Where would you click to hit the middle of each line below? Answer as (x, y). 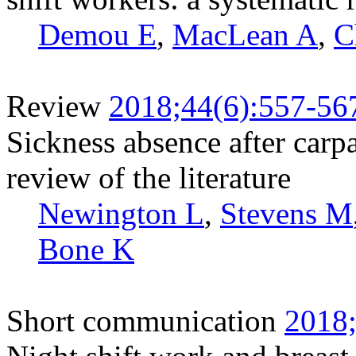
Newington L (121, 213)
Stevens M (286, 213)
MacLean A (245, 34)
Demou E (97, 34)
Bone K (86, 249)
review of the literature (149, 177)
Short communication (141, 320)
